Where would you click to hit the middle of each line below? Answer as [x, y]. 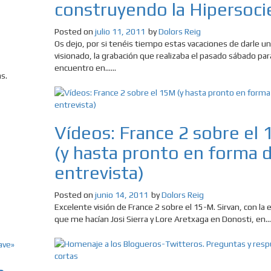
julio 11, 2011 [120, 31]
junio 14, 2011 [121, 194]
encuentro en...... [85, 67]
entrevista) [99, 172]
